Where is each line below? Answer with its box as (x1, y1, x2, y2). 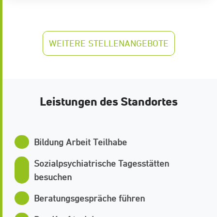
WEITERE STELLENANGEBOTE (48, 38, 169, 49)
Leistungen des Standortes (39, 93, 178, 109)
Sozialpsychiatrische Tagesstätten (34, 158, 169, 169)
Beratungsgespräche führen (34, 193, 145, 204)
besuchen (34, 171, 72, 183)
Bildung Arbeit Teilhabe (34, 137, 127, 148)
